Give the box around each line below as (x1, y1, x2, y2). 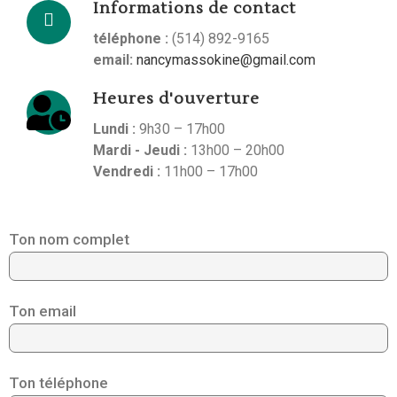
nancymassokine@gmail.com (136, 51, 315, 69)
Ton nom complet (9, 230, 129, 249)
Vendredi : (93, 163, 164, 181)
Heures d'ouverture (93, 89, 260, 110)
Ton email (9, 302, 76, 321)
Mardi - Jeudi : (93, 142, 191, 160)
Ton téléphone (9, 374, 108, 393)
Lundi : (93, 121, 139, 138)
